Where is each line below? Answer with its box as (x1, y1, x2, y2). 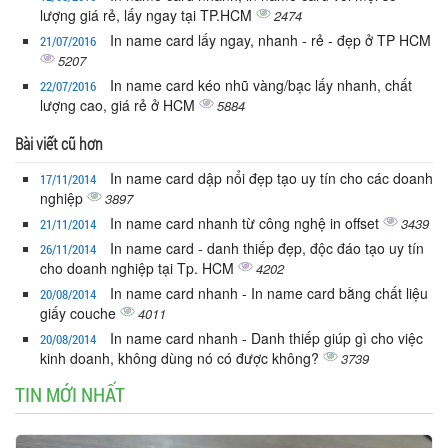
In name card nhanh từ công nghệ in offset (110, 212, 383, 233)
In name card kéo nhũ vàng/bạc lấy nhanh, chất (110, 74, 412, 95)
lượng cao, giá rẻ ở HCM (40, 94, 199, 115)
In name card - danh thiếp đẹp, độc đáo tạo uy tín (110, 237, 424, 258)
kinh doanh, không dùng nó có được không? (40, 347, 323, 368)
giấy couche (40, 302, 120, 323)
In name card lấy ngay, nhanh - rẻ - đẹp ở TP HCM (110, 29, 431, 50)
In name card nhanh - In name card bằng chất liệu (110, 282, 428, 303)
